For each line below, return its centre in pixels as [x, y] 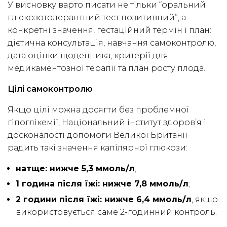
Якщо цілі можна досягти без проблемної [98, 109]
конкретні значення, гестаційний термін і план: [109, 30]
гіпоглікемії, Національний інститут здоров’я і [107, 122]
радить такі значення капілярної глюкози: [98, 147]
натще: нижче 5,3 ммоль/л [75, 168]
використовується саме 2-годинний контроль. [116, 212]
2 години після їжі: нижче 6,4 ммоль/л [104, 200]
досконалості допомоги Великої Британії [98, 135]
